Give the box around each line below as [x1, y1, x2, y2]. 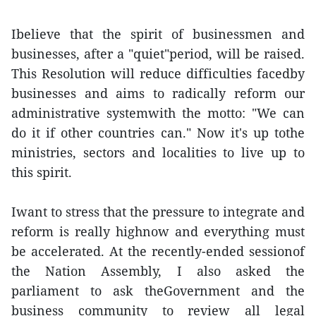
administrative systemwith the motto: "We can [11, 104, 305, 121]
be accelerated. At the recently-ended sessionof [11, 243, 305, 260]
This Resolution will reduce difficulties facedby [11, 65, 305, 82]
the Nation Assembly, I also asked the [11, 262, 305, 279]
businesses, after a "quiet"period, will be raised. [11, 45, 305, 62]
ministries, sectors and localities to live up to [11, 144, 305, 161]
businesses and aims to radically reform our [11, 85, 305, 102]
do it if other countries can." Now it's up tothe [11, 124, 305, 141]
